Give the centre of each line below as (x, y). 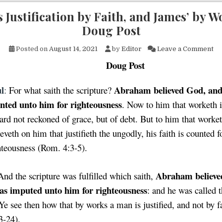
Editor (131, 49)
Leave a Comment (185, 49)
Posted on (31, 49)
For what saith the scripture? (61, 90)
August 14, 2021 (73, 49)
